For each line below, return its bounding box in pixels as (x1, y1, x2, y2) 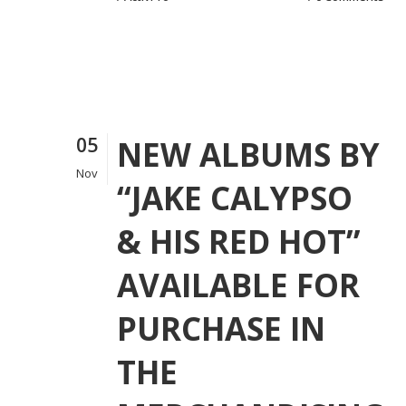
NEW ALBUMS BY (117, 132, 380, 176)
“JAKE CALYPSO (117, 176, 353, 219)
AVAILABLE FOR (117, 263, 360, 306)
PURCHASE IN (117, 306, 325, 350)
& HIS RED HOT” (117, 219, 361, 263)
